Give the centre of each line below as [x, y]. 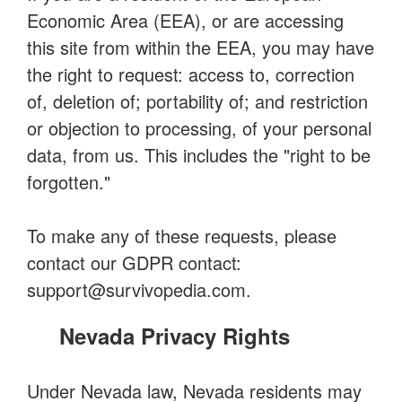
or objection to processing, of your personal [199, 128]
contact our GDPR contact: [134, 262]
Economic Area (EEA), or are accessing [185, 20]
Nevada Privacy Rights [175, 336]
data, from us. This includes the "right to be [199, 155]
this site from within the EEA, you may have [201, 47]
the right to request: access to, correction [191, 74]
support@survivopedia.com [136, 289]
